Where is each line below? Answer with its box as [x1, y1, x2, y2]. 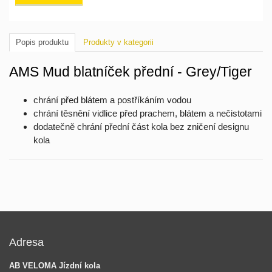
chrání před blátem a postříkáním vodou [33, 95, 191, 106]
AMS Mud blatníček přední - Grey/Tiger [9, 64, 252, 80]
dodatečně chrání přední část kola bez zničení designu [33, 121, 249, 132]
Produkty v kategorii [83, 37, 154, 47]
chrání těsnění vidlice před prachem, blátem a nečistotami [33, 108, 262, 119]
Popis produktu [16, 37, 69, 47]
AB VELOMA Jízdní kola [9, 261, 100, 271]
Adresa [9, 236, 44, 249]
